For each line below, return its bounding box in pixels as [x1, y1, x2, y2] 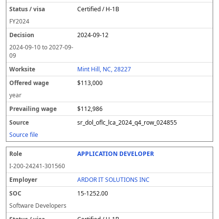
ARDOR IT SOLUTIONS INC [77, 175, 150, 184]
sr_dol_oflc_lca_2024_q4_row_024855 [77, 118, 177, 127]
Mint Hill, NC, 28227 [77, 65, 131, 73]
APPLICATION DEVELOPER [77, 150, 154, 158]
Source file [9, 131, 38, 139]
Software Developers [9, 201, 66, 210]
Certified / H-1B [77, 5, 120, 13]
